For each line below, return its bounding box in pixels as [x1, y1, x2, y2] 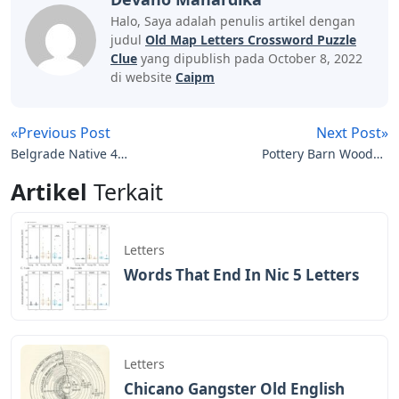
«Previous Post [11, 122, 110, 142]
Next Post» [316, 122, 388, 142]
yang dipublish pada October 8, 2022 [137, 49, 362, 67]
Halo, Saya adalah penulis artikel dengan [110, 12, 355, 29]
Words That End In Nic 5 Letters [124, 265, 359, 286]
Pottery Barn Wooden [262, 144, 388, 162]
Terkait [94, 175, 163, 207]
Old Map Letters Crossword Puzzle [145, 30, 356, 48]
